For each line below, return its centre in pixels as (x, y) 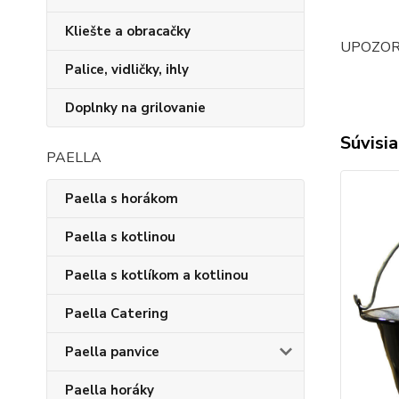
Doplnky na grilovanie (135, 108)
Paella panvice (112, 352)
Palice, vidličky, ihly (127, 69)
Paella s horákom (122, 199)
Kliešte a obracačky (128, 31)
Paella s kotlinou (120, 237)
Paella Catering (117, 313)
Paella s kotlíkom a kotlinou (157, 275)
